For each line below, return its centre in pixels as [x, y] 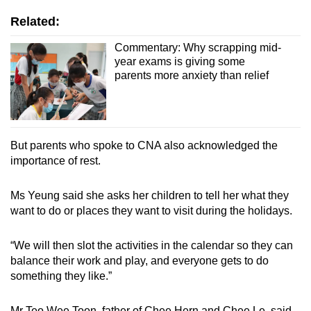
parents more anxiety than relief [191, 76]
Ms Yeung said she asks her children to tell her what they [150, 195]
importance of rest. [56, 160]
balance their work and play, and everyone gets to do [140, 260]
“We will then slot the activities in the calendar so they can [152, 245]
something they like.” [61, 276]
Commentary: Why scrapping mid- [197, 48]
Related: [35, 22]
